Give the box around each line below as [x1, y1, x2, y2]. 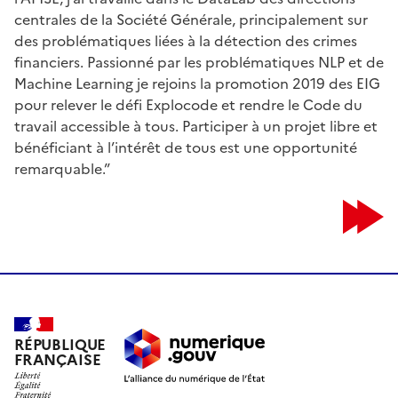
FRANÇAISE [14, 348, 101, 370]
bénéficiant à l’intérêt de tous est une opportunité [14, 136, 357, 156]
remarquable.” [14, 157, 110, 178]
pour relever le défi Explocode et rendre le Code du [14, 93, 362, 114]
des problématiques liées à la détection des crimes [14, 29, 357, 50]
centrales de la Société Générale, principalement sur [14, 8, 368, 28]
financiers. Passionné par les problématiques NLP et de [14, 51, 384, 71]
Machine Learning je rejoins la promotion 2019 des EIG [14, 72, 380, 92]
